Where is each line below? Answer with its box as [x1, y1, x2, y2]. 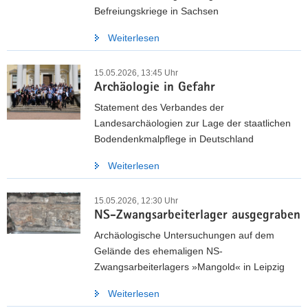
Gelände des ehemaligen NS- [94, 245, 223, 256]
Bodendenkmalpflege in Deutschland [94, 133, 254, 144]
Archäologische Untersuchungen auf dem [94, 230, 274, 241]
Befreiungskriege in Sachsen [94, 5, 219, 16]
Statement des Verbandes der [94, 102, 224, 113]
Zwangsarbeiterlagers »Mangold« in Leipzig [94, 261, 285, 272]
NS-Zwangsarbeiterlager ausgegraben [94, 210, 300, 223]
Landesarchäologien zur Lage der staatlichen [94, 118, 291, 129]
